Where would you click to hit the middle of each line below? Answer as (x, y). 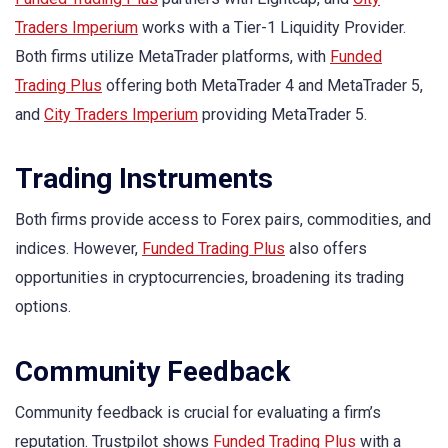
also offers (326, 249)
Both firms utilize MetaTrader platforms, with (172, 57)
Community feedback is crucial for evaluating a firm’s (198, 412)
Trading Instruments (144, 179)
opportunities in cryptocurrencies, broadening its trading (209, 278)
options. (43, 307)
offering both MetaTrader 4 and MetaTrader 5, (262, 86)
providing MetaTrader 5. (282, 115)
